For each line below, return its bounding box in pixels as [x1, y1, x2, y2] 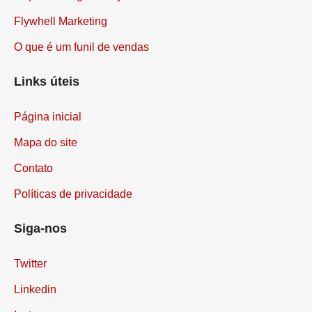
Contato [14, 173, 53, 185]
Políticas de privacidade [14, 198, 132, 211]
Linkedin [14, 294, 56, 306]
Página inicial [14, 121, 81, 134]
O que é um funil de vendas [14, 52, 149, 64]
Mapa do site [14, 147, 77, 159]
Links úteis [14, 85, 79, 100]
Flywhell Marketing [14, 26, 107, 38]
